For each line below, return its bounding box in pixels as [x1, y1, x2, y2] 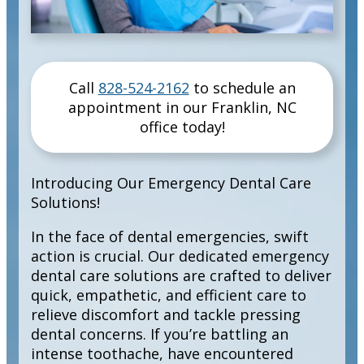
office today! [139, 117, 225, 137]
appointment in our [67, 97, 211, 118]
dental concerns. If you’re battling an [31, 324, 288, 344]
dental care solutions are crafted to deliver [31, 266, 331, 286]
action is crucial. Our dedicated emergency [31, 246, 329, 266]
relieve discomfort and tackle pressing [31, 305, 301, 325]
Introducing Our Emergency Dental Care [31, 173, 311, 193]
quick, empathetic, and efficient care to [31, 285, 306, 305]
